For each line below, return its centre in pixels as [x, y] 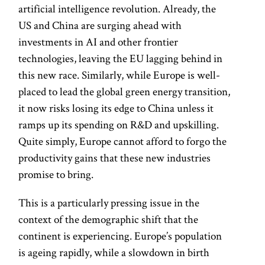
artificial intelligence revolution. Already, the [117, 9]
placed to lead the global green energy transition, [125, 92]
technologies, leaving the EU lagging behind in [121, 59]
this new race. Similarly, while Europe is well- [119, 75]
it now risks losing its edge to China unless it [116, 108]
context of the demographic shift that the [109, 219]
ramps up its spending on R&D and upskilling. [119, 125]
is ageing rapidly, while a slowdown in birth [114, 252]
